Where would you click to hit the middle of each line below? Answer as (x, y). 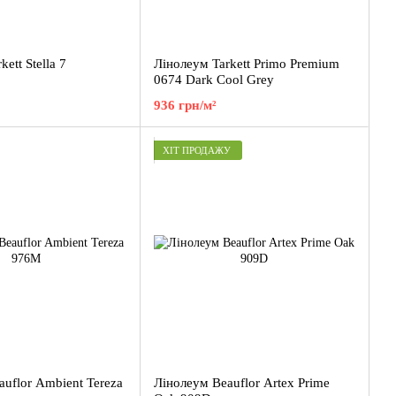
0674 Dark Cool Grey (214, 80)
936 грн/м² (185, 105)
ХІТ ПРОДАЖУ (197, 150)
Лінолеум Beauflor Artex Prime (242, 383)
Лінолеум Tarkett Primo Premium (247, 64)
